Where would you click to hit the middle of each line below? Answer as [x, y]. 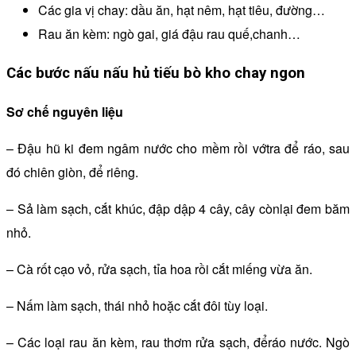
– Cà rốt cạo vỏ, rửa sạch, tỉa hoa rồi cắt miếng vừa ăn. [159, 269]
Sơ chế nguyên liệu [65, 111]
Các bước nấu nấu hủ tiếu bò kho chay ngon [156, 73]
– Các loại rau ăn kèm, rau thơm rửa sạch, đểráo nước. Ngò [178, 342]
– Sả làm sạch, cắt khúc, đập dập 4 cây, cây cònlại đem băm [178, 208]
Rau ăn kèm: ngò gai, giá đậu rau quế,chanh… [169, 34]
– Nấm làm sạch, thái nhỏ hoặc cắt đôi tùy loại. [137, 305]
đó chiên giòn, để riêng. [72, 172]
